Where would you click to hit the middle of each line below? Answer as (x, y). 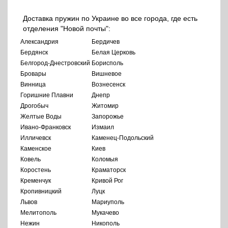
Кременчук (36, 181)
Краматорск (109, 170)
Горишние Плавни (47, 95)
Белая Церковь (113, 53)
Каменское (36, 149)
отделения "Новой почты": (67, 29)
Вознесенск (108, 85)
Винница (33, 85)
